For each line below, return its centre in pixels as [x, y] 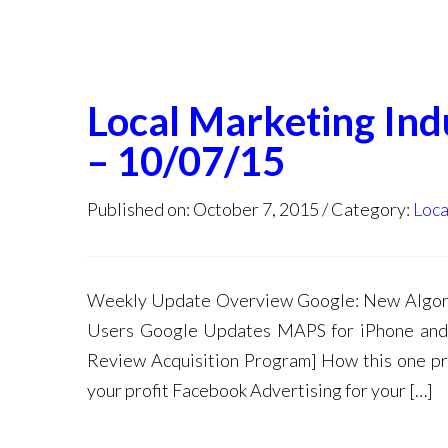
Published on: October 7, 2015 [203, 209]
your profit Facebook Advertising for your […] [260, 390]
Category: [372, 209]
